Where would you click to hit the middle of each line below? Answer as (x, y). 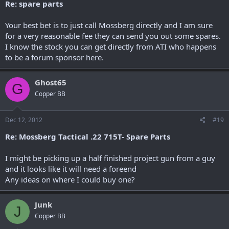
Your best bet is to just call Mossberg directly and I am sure (109, 25)
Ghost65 (51, 82)
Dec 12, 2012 (24, 120)
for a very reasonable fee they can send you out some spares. (113, 36)
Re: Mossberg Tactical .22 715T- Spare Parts (88, 136)
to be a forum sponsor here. (54, 57)
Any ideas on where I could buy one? (70, 179)
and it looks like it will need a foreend (71, 169)
